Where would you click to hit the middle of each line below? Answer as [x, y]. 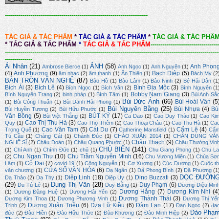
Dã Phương [198, 170]
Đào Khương [119, 213]
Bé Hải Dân [197, 81]
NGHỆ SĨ [16, 142]
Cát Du [99, 130]
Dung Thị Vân [71, 185]
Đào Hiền [36, 213]
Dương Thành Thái [145, 199]
